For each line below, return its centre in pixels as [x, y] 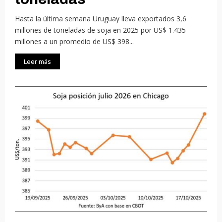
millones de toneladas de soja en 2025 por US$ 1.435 [100, 30]
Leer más [37, 62]
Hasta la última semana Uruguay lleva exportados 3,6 [101, 19]
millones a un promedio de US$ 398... [74, 42]
